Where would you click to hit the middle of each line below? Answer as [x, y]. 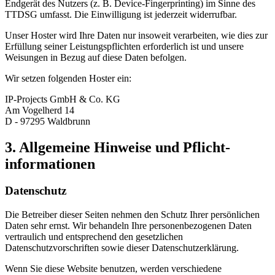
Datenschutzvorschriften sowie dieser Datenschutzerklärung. [122, 248]
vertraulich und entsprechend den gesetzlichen [94, 237]
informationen [50, 164]
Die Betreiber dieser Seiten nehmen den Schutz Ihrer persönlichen [132, 215]
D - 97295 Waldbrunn [48, 121]
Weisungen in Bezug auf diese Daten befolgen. [96, 57]
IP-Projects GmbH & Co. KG [63, 99]
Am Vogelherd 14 [40, 110]
